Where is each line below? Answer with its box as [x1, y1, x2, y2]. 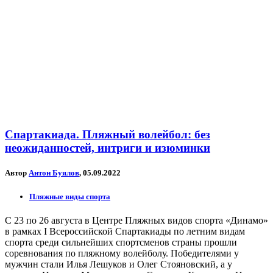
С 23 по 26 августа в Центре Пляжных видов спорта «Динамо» [5, 214, 268, 225]
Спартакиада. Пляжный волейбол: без [5, 128, 210, 141]
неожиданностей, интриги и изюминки [5, 141, 210, 155]
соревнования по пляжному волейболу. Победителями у [5, 247, 239, 258]
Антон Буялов [29, 168, 79, 178]
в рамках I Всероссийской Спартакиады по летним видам [5, 225, 245, 236]
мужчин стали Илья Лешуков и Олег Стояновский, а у [5, 258, 232, 269]
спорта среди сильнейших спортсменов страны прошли [5, 236, 237, 247]
